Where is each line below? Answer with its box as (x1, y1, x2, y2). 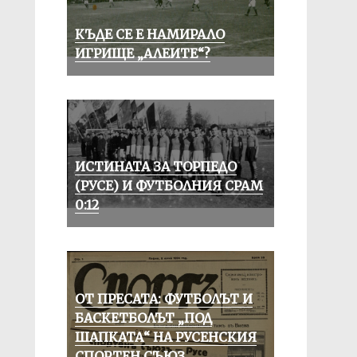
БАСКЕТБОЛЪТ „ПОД (74, 310, 212, 326)
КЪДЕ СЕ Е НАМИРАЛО (74, 26, 225, 42)
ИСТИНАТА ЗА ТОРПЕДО (74, 159, 237, 175)
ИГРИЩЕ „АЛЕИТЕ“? (74, 45, 210, 61)
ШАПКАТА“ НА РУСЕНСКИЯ (74, 329, 257, 345)
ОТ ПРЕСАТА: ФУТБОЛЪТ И (74, 291, 253, 307)
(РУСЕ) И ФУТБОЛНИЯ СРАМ (74, 178, 263, 194)
